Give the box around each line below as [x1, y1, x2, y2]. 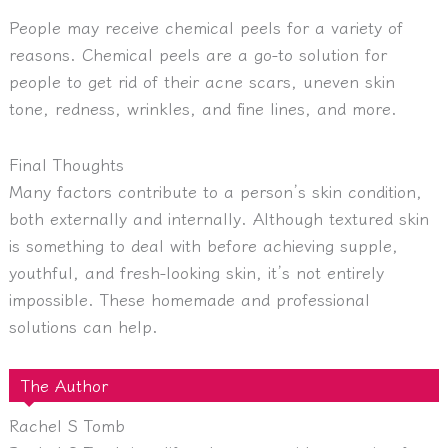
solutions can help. [8, 313, 158, 338]
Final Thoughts [8, 151, 124, 176]
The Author [20, 372, 108, 397]
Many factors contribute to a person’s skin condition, [8, 178, 422, 203]
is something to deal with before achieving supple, [8, 232, 398, 257]
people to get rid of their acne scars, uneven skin [8, 69, 395, 94]
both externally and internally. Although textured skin [8, 205, 429, 230]
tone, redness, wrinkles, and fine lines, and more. [8, 96, 397, 121]
